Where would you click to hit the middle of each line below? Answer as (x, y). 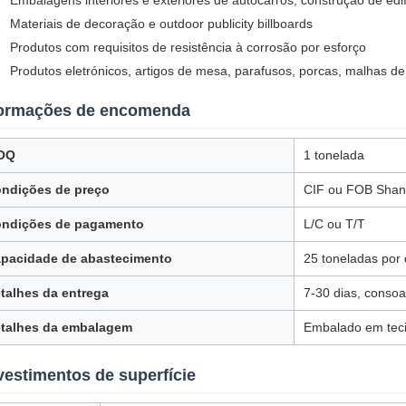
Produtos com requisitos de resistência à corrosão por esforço (188, 47)
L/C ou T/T (334, 224)
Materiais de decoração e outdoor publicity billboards (161, 24)
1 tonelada (334, 155)
